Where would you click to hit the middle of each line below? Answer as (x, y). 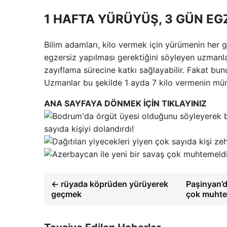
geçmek (66, 194)
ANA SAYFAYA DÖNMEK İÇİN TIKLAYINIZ (125, 104)
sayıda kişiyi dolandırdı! (89, 129)
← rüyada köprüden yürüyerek (110, 184)
